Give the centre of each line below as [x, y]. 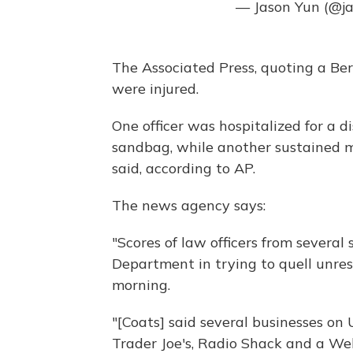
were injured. [155, 89]
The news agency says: [189, 206]
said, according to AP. [184, 169]
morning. [141, 285]
